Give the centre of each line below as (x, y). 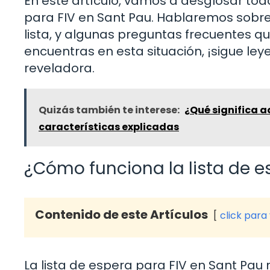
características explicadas (109, 127)
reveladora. (59, 68)
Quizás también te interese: (109, 110)
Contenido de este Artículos (121, 215)
